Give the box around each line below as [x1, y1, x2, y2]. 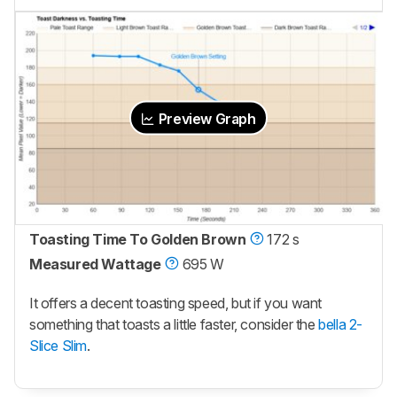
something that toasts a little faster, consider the [29, 315, 319, 333]
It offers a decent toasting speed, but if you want [29, 293, 323, 312]
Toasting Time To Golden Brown [29, 230, 246, 248]
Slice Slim [29, 336, 87, 354]
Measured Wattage [29, 254, 161, 273]
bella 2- [318, 315, 363, 333]
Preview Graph [155, 109, 256, 128]
